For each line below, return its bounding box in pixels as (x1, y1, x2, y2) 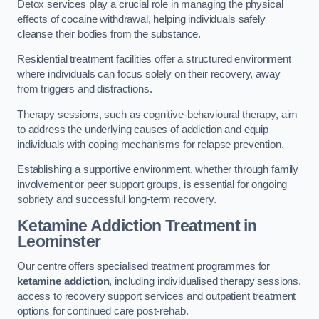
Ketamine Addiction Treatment (17, 216, 240, 235)
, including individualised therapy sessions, (109, 276, 301, 288)
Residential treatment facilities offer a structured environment (17, 53, 291, 66)
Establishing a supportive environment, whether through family (17, 164, 299, 176)
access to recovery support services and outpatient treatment (17, 291, 296, 303)
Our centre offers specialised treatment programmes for (17, 261, 271, 273)
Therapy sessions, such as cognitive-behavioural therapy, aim (17, 108, 298, 120)
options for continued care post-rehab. (17, 305, 189, 318)
